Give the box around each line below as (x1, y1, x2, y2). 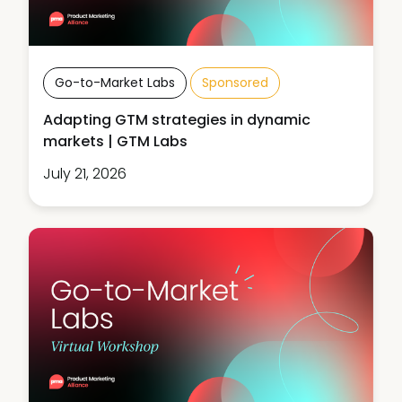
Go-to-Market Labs (55, 73, 175, 92)
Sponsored (202, 73, 268, 92)
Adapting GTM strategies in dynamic (43, 109, 310, 130)
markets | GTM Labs (43, 130, 188, 152)
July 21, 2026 (43, 162, 127, 184)
